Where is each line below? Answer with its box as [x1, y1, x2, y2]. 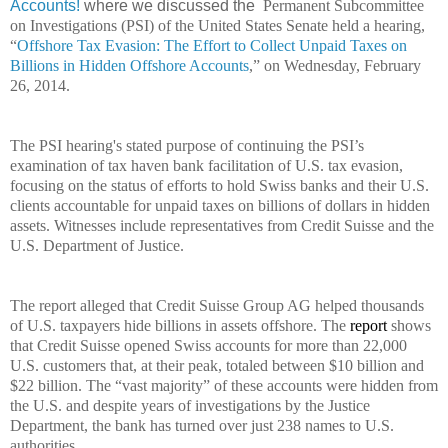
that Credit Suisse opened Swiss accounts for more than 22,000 [10, 336, 407, 354]
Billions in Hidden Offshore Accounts [10, 56, 249, 74]
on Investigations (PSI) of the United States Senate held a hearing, [10, 16, 425, 34]
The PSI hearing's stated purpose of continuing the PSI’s [10, 136, 364, 154]
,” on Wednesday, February [249, 56, 421, 74]
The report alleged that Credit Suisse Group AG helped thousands [10, 296, 424, 314]
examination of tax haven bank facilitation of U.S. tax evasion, [10, 156, 403, 174]
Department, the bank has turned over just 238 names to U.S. [10, 416, 394, 434]
